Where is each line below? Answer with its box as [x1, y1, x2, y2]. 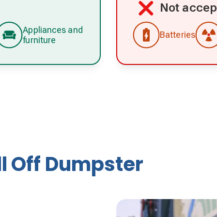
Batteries [160, 30, 195, 40]
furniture [23, 34, 56, 45]
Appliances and [23, 24, 83, 35]
